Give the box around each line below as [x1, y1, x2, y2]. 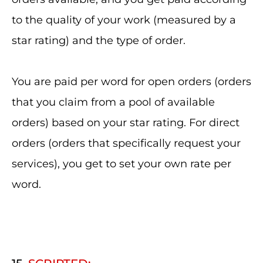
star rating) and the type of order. [12, 34, 186, 47]
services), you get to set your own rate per [12, 157, 231, 170]
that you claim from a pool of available [12, 96, 215, 109]
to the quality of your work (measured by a [12, 14, 236, 26]
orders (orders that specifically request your [12, 137, 241, 150]
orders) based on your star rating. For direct [12, 116, 240, 129]
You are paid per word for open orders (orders [12, 75, 251, 88]
